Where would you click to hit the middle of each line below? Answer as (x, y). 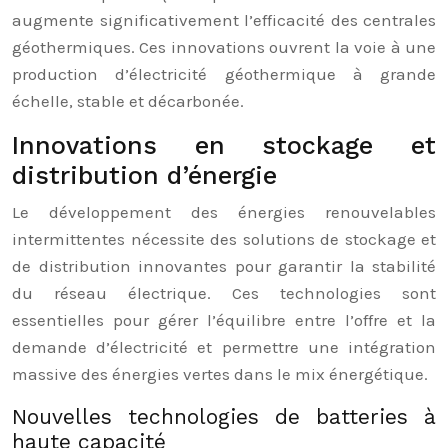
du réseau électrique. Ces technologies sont (224, 293)
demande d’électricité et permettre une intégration (224, 347)
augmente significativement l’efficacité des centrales (224, 20)
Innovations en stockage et (224, 145)
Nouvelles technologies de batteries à (224, 416)
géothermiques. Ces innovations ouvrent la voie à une (224, 47)
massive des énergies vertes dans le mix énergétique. (220, 374)
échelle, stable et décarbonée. (128, 101)
